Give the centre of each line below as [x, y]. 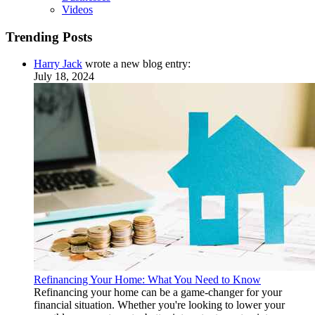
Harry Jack [58, 64]
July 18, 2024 [64, 77]
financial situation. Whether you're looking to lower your [159, 305]
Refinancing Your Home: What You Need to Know [147, 280]
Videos [77, 9]
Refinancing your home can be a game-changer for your [158, 292]
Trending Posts [49, 37]
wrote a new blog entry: [136, 64]
